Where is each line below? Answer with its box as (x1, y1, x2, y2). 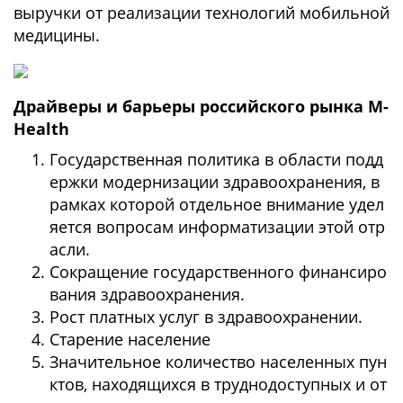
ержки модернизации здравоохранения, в (49, 171, 380, 193)
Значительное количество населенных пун (49, 351, 387, 372)
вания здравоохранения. (49, 283, 245, 305)
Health (13, 118, 69, 139)
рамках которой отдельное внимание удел (49, 193, 384, 215)
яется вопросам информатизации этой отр (49, 216, 385, 237)
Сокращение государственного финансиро (49, 261, 387, 282)
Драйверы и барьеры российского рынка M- (13, 95, 389, 117)
